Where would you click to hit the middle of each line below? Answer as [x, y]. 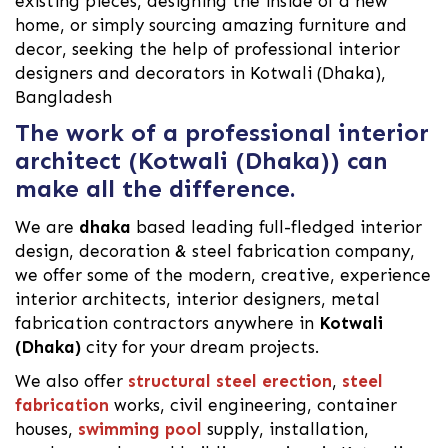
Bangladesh [63, 97]
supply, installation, [285, 429]
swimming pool [140, 429]
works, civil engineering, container [253, 405]
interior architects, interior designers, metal [197, 299]
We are [47, 227]
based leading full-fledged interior [276, 227]
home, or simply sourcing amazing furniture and [211, 25]
